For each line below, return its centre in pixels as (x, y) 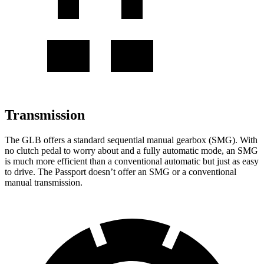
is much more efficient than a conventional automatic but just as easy (132, 161)
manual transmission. (44, 182)
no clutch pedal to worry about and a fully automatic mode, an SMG (131, 150)
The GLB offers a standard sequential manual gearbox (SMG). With (131, 140)
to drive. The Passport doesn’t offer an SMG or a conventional (121, 171)
